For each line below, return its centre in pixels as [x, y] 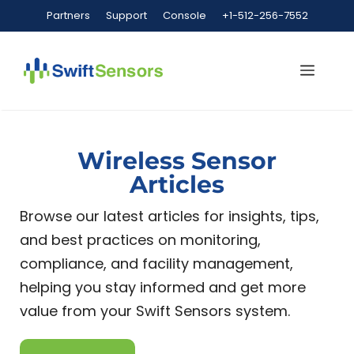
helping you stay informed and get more [163, 287]
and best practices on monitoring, [140, 240]
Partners [68, 15]
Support [126, 15]
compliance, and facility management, [156, 264]
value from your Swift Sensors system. [155, 311]
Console [184, 15]
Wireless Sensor [177, 161]
